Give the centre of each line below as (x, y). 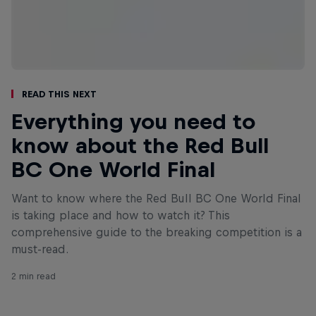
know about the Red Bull (140, 145)
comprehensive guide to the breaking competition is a (157, 232)
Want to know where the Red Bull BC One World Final (156, 198)
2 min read (34, 276)
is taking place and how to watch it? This (121, 215)
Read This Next (59, 94)
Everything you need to (133, 121)
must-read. (40, 249)
